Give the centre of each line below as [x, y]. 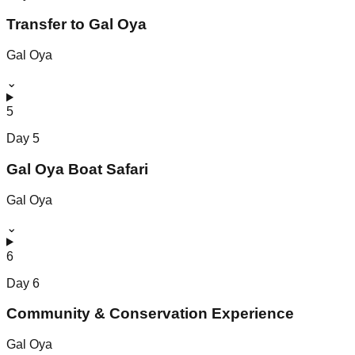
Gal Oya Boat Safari [77, 169]
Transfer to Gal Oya [76, 25]
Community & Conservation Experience [150, 314]
